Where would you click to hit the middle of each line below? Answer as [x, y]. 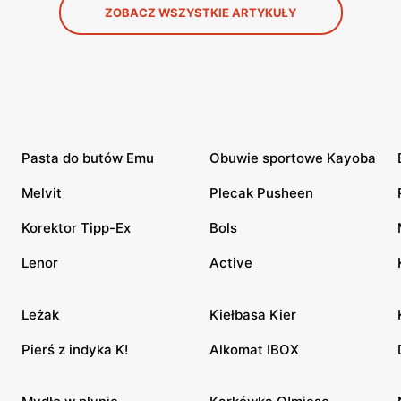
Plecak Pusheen [261, 193]
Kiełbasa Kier [253, 315]
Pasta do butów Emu [88, 158]
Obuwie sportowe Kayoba [293, 158]
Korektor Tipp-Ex [76, 228]
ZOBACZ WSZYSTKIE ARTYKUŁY [200, 13]
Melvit [42, 193]
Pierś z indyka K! [75, 350]
